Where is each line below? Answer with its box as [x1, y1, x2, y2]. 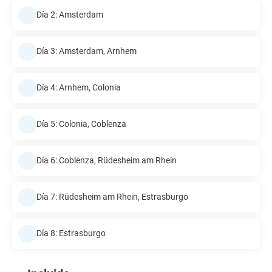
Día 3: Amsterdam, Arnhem [36, 46, 137, 56]
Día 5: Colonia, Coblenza [36, 119, 126, 129]
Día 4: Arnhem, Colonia [36, 83, 121, 93]
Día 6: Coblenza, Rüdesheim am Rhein [36, 155, 177, 166]
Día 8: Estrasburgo [36, 228, 106, 239]
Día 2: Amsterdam [36, 10, 103, 20]
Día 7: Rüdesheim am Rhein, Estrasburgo [36, 192, 188, 202]
